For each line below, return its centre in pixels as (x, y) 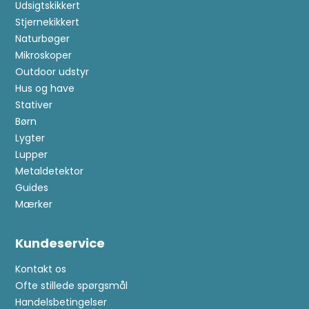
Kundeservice (60, 243)
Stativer (34, 104)
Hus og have (45, 88)
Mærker (34, 204)
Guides (32, 187)
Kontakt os (41, 269)
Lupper (32, 154)
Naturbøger (43, 38)
